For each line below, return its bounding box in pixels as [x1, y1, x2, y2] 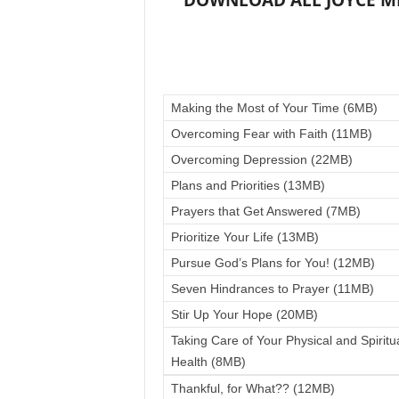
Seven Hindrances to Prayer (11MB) [170, 281, 374, 296]
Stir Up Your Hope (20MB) [170, 307, 318, 322]
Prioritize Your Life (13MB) [170, 230, 319, 244]
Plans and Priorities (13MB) [170, 178, 325, 192]
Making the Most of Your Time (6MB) [170, 101, 378, 115]
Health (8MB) [170, 354, 246, 369]
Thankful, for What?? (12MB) [170, 381, 335, 395]
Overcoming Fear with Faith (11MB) [170, 126, 372, 141]
